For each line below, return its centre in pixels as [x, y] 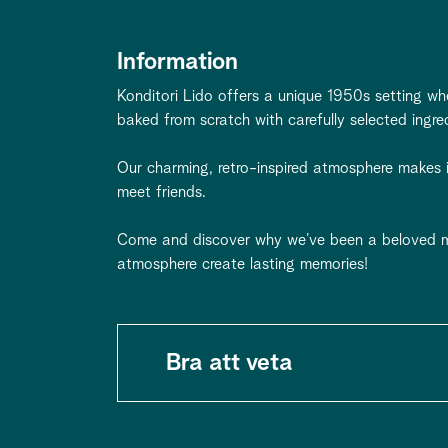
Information [177, 62]
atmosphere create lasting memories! [242, 264]
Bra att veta [229, 363]
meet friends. [161, 192]
